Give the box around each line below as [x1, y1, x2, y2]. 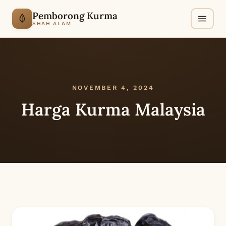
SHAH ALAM [32, 20, 72, 27]
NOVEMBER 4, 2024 [72, 84, 154, 91]
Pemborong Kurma [32, 10, 118, 22]
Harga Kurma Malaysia [21, 98, 205, 120]
